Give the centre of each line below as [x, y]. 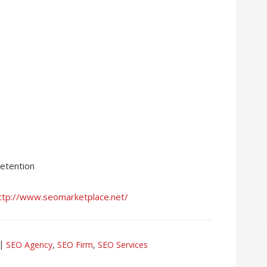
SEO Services [123, 245]
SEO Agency [29, 245]
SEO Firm [75, 245]
